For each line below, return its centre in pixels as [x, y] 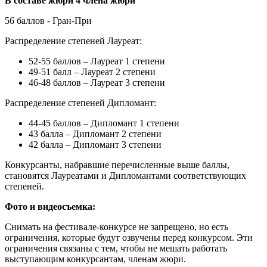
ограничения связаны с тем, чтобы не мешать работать [116, 248]
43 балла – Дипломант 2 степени [95, 133]
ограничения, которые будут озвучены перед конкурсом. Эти [129, 237]
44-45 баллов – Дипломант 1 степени [104, 123]
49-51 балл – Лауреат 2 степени [92, 72]
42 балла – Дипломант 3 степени [95, 144]
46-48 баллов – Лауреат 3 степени [97, 82]
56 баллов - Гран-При [48, 20]
